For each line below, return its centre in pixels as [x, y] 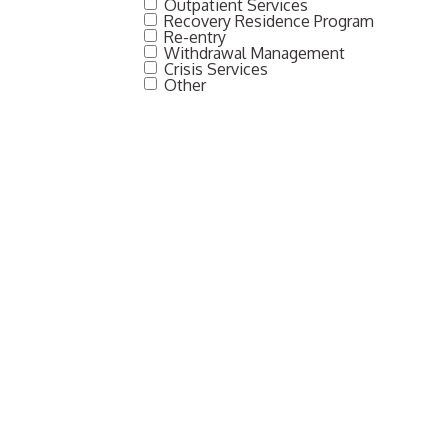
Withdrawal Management [255, 53]
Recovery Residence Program [269, 21]
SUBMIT [196, 332]
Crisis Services [216, 69]
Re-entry [195, 37]
